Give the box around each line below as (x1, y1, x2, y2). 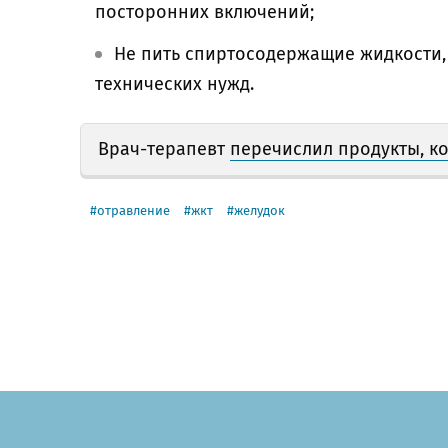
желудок (234, 203, 285, 218)
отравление (97, 203, 170, 218)
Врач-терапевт (98, 138, 230, 160)
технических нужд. (95, 73, 254, 95)
